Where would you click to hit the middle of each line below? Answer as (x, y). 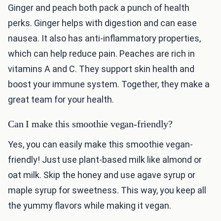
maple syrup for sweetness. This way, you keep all (107, 190)
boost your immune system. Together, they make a (109, 84)
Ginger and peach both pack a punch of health (99, 8)
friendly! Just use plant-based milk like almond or (105, 160)
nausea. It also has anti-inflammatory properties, (104, 38)
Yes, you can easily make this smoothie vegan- (100, 145)
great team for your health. (61, 100)
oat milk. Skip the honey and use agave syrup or (102, 175)
